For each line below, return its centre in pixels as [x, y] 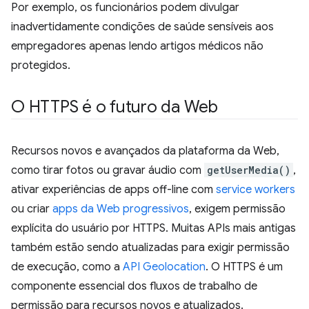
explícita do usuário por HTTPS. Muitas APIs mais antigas [153, 228]
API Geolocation [164, 267]
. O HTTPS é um [244, 267]
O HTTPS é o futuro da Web [114, 107]
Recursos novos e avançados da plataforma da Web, [145, 151]
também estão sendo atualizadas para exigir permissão [150, 248]
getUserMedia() [249, 170]
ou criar [32, 209]
